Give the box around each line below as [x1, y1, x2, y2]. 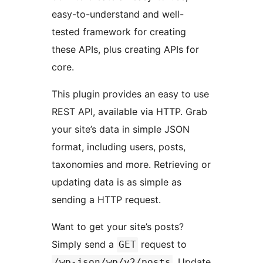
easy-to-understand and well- [52, 8, 184, 21]
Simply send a [52, 238, 117, 251]
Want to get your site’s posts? [52, 221, 184, 233]
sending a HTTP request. [52, 194, 161, 206]
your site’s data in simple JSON [52, 123, 190, 136]
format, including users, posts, [52, 141, 186, 153]
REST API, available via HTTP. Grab [52, 106, 207, 118]
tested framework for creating [52, 26, 186, 38]
